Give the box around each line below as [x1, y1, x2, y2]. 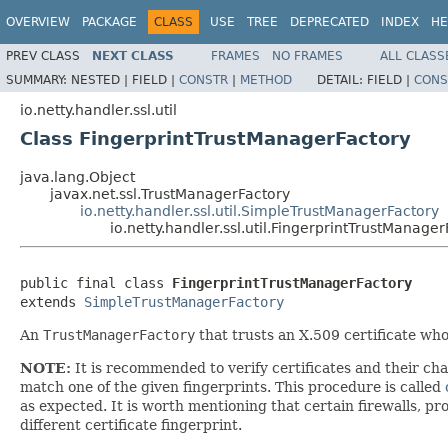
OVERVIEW [6, 15, 70, 29]
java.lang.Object [20, 168, 135, 185]
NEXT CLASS [92, 48, 174, 63]
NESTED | [71, 72, 132, 87]
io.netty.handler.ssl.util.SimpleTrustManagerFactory [80, 202, 439, 219]
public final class [20, 274, 172, 291]
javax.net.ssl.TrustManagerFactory [50, 185, 290, 202]
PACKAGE [82, 15, 137, 29]
